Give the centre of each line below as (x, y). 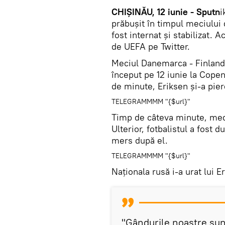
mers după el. (140, 141)
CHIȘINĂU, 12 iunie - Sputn (166, 12)
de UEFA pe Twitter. (151, 47)
